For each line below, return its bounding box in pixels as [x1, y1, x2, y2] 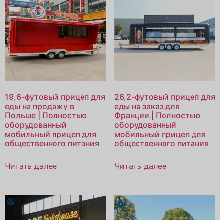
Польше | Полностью [5, 110, 87, 121]
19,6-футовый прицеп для [5, 92, 105, 102]
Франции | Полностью [114, 110, 200, 121]
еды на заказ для [114, 101, 180, 111]
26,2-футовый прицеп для [114, 92, 215, 102]
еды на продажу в [5, 101, 74, 111]
